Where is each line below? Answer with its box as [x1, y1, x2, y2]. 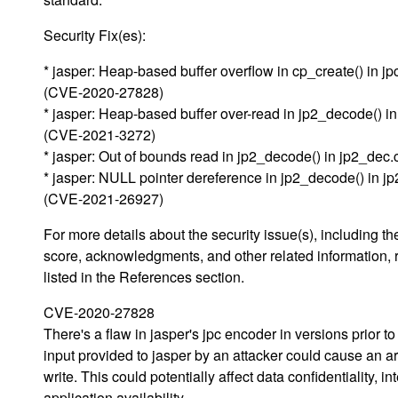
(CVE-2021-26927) [44, 187, 163, 209]
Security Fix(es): [44, 24, 146, 45]
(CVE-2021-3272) [44, 123, 155, 145]
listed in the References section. [44, 266, 244, 287]
